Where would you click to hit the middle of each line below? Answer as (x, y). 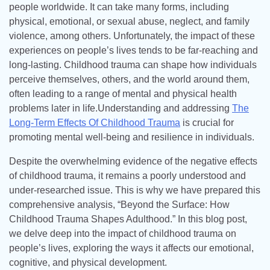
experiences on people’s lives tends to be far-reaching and (133, 50)
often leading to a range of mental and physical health (123, 94)
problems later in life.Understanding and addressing (121, 108)
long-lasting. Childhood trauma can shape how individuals (133, 65)
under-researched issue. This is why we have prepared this (135, 190)
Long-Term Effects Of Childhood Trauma (95, 123)
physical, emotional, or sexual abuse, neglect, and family (129, 21)
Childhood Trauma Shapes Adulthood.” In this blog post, (128, 219)
